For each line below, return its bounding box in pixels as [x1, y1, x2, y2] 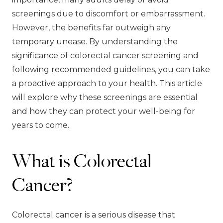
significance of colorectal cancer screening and [12, 50, 199, 60]
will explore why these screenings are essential [12, 92, 198, 102]
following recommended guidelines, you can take [12, 64, 210, 74]
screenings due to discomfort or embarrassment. [12, 8, 205, 18]
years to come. [12, 120, 69, 130]
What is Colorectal [12, 147, 152, 173]
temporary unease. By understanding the [12, 36, 178, 46]
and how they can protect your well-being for [12, 106, 195, 116]
